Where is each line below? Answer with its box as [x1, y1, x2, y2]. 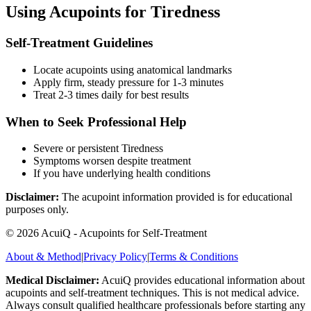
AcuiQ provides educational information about [99, 274, 305, 287]
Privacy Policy [83, 251, 147, 263]
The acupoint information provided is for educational [59, 191, 292, 203]
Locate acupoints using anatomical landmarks [33, 63, 232, 76]
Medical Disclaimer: [6, 274, 99, 287]
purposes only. [6, 203, 69, 216]
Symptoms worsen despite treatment [33, 155, 191, 167]
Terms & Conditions [149, 251, 238, 263]
